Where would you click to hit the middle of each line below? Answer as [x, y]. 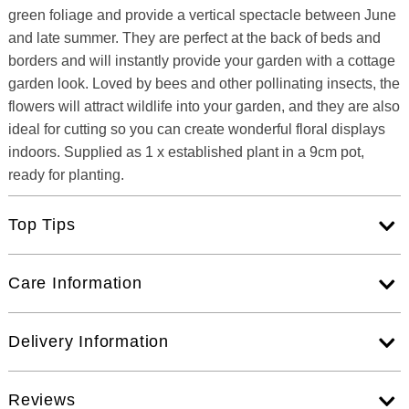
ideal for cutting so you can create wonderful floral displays [196, 130]
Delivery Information [88, 342]
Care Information [75, 283]
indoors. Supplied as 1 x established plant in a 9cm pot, [186, 152]
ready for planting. [66, 175]
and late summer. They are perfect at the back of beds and [194, 38]
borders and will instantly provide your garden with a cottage [201, 61]
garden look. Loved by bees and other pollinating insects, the [204, 84]
